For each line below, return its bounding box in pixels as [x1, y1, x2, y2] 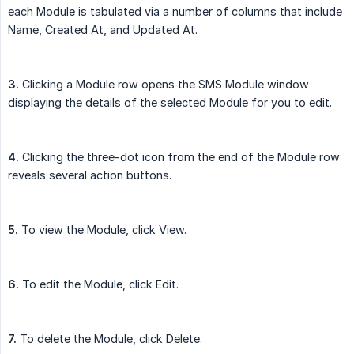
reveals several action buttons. [8, 168, 171, 183]
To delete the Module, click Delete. [17, 332, 202, 346]
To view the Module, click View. [18, 223, 186, 237]
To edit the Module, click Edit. [19, 277, 179, 292]
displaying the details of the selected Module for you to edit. [8, 96, 332, 110]
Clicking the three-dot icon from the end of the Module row [19, 150, 340, 164]
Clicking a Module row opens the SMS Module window [19, 77, 309, 92]
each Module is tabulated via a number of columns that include [8, 5, 342, 19]
